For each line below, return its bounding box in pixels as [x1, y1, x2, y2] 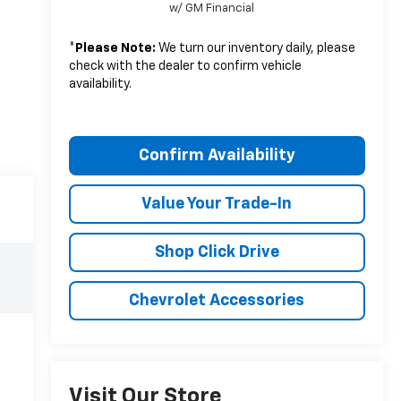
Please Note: [74, 41, 156, 55]
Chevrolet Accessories [129, 292, 305, 309]
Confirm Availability [138, 147, 295, 164]
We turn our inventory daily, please [155, 41, 355, 55]
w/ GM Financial [169, 2, 255, 14]
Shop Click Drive [154, 243, 279, 260]
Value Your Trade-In [141, 195, 293, 212]
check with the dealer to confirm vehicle [68, 59, 302, 73]
